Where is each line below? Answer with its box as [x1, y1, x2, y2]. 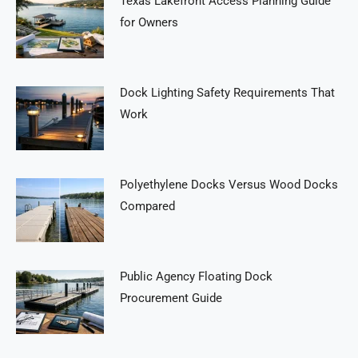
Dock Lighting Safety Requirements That [120, 86, 335, 100]
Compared [120, 199, 175, 213]
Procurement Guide [120, 291, 222, 305]
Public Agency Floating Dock [120, 269, 272, 284]
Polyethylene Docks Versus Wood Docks [120, 177, 338, 192]
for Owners [120, 15, 178, 30]
